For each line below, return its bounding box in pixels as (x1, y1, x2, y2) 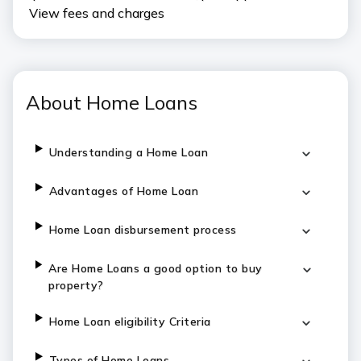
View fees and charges (29, 5, 164, 21)
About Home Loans (26, 90, 197, 114)
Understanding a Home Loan (48, 145, 209, 160)
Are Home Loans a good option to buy (48, 261, 263, 276)
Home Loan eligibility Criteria (48, 314, 211, 329)
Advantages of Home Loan (48, 184, 199, 198)
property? (48, 278, 104, 293)
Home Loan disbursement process (48, 222, 237, 237)
